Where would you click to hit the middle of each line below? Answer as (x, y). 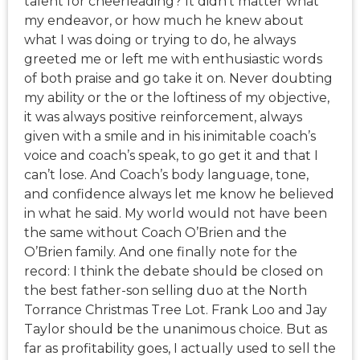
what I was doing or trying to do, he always (160, 40)
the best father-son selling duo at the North (166, 291)
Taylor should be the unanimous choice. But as (176, 329)
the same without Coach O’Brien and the (155, 233)
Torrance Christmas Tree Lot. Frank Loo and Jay (176, 310)
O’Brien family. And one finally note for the (161, 252)
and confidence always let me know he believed (179, 194)
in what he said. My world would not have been (176, 214)
